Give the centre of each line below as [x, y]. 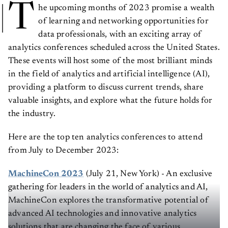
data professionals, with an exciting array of [120, 35]
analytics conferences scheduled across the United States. [114, 48]
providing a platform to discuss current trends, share [106, 88]
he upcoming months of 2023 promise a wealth [126, 8]
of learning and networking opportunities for [123, 21]
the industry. [32, 114]
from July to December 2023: [64, 151]
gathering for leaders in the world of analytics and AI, [108, 187]
